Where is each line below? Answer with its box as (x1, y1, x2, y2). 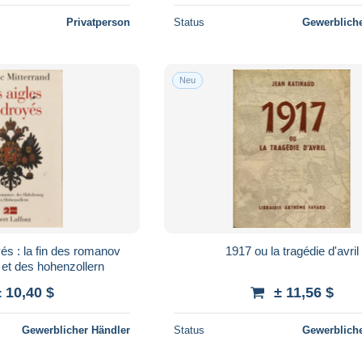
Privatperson (66, 15, 131, 28)
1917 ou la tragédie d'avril (225, 243, 359, 258)
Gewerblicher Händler (22, 323, 131, 336)
